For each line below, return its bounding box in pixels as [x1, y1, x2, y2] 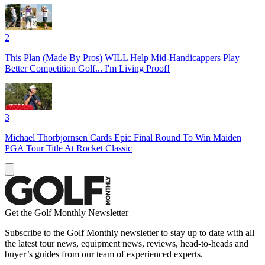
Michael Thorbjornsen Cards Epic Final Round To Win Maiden [5, 132, 241, 143]
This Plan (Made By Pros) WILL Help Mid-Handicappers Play [5, 52, 240, 63]
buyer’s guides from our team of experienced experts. [5, 248, 203, 259]
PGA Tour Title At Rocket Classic [5, 143, 132, 153]
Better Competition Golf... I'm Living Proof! [5, 63, 170, 73]
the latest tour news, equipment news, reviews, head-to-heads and [5, 238, 248, 248]
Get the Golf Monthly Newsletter [5, 207, 128, 218]
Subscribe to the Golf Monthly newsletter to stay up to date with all [5, 227, 254, 238]
